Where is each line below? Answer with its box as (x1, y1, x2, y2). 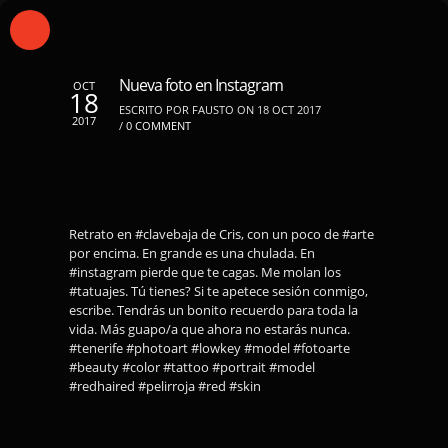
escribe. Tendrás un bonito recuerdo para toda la (69, 301, 358, 319)
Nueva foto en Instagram (119, 74, 283, 96)
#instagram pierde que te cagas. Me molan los (69, 263, 341, 281)
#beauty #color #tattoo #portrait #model (69, 358, 315, 376)
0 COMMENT (126, 118, 191, 133)
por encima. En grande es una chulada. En (69, 244, 315, 262)
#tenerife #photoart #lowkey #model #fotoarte (69, 339, 350, 357)
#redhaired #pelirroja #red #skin (69, 377, 261, 395)
